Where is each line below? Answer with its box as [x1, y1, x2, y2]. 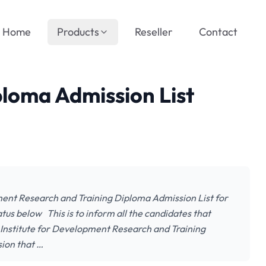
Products [57, 25, 99, 39]
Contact [199, 25, 237, 39]
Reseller [135, 25, 173, 39]
